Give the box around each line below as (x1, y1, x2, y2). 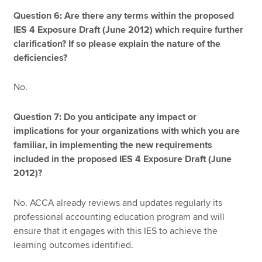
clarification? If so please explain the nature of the (13, 37, 221, 50)
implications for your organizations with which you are (13, 125, 240, 137)
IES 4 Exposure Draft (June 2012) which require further (13, 23, 244, 36)
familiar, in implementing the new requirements (13, 139, 213, 151)
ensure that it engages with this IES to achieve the (13, 225, 218, 237)
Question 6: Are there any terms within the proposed (13, 9, 235, 22)
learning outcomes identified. (13, 239, 134, 251)
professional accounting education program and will (13, 211, 225, 223)
